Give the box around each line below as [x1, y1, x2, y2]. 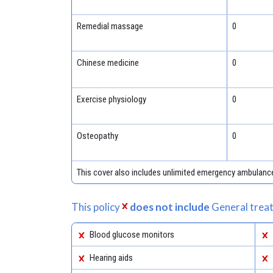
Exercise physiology [76, 93, 146, 105]
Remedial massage [76, 20, 143, 32]
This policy [71, 200, 122, 213]
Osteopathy [76, 130, 118, 141]
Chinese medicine [76, 57, 139, 68]
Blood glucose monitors [90, 229, 175, 240]
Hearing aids [90, 252, 133, 263]
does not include [130, 200, 210, 213]
